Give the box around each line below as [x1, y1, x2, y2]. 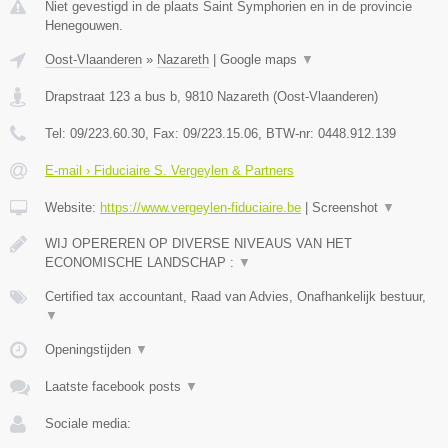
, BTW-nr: [258, 126, 318, 142]
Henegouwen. [45, 18, 123, 34]
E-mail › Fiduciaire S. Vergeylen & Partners [45, 163, 294, 179]
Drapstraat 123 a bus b [45, 89, 177, 105]
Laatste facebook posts [45, 379, 185, 395]
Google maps [220, 52, 301, 68]
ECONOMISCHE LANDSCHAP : [45, 255, 238, 271]
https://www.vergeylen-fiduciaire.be [100, 200, 301, 216]
